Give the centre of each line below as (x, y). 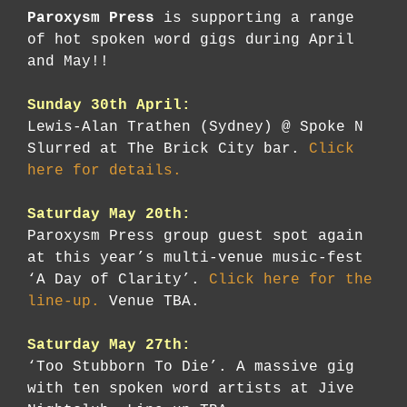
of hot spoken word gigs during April (191, 40)
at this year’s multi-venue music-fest (195, 258)
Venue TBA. (154, 302)
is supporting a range (254, 19)
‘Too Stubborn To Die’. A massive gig (191, 367)
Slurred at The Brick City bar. (168, 149)
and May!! (68, 62)
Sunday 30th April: (109, 106)
